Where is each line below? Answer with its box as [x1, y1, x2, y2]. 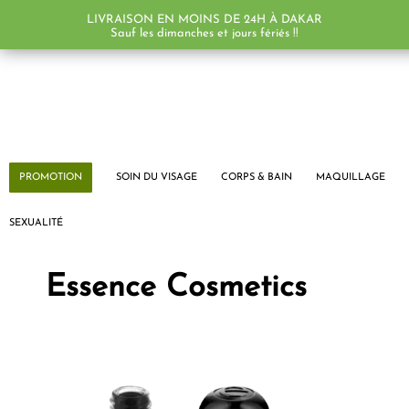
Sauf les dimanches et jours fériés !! [110, 26, 299, 39]
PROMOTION [18, 173, 82, 183]
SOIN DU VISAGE [115, 173, 197, 183]
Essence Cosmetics [46, 272, 307, 304]
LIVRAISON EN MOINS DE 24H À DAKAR [87, 13, 322, 26]
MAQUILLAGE [315, 173, 385, 183]
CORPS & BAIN [220, 173, 292, 183]
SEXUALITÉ [8, 218, 63, 228]
